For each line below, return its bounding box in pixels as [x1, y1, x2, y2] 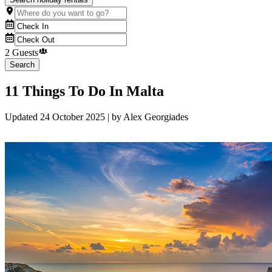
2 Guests [5, 47, 38, 58]
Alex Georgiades [123, 112, 188, 123]
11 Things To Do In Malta [5, 83, 164, 100]
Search [10, 60, 35, 70]
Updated [5, 112, 40, 123]
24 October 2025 [40, 112, 105, 123]
